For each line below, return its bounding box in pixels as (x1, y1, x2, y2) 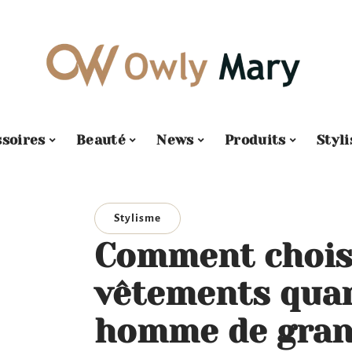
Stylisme (114, 212, 161, 224)
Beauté (75, 131, 126, 148)
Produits (225, 131, 286, 148)
